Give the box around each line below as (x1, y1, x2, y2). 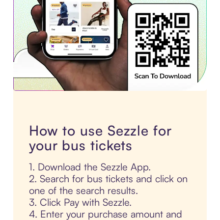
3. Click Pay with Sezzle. (28, 196, 132, 209)
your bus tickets (28, 137, 133, 154)
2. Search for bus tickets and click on (28, 172, 188, 185)
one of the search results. (28, 184, 138, 197)
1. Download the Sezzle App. (28, 161, 151, 173)
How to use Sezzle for (28, 122, 172, 139)
